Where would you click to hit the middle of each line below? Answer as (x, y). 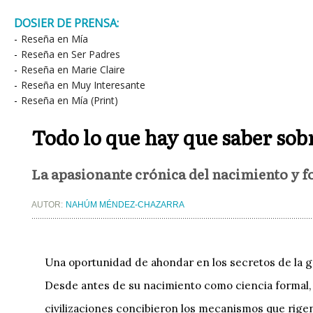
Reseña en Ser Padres (71, 54)
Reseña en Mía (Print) (70, 100)
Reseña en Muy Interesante (83, 85)
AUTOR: (48, 205)
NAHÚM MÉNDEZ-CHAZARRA (125, 205)
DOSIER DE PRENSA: (66, 23)
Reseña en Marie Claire (73, 70)
